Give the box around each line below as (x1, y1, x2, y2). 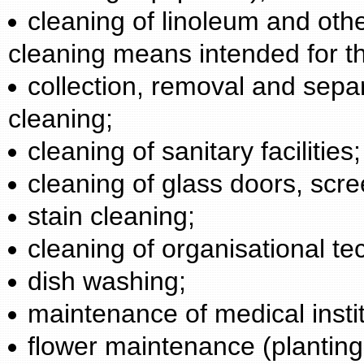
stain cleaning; (28, 201, 195, 231)
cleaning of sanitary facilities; (28, 136, 361, 166)
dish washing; (28, 266, 186, 296)
